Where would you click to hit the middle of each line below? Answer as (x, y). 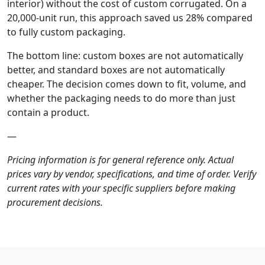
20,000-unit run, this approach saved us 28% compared (130, 17)
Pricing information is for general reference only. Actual (120, 159)
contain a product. (48, 112)
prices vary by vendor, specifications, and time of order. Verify (132, 174)
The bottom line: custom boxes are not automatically (125, 55)
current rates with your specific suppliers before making (121, 188)
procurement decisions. (55, 202)
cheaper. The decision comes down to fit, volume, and (127, 84)
